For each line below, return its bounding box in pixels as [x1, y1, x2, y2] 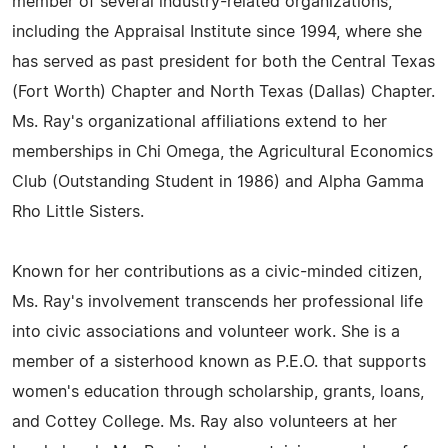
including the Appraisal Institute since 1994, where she [12, 24, 422, 40]
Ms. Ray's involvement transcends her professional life [12, 294, 423, 310]
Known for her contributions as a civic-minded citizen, [12, 264, 422, 280]
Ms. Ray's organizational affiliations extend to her [12, 114, 387, 130]
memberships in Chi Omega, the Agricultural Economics [12, 144, 433, 160]
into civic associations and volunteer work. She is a [12, 324, 400, 340]
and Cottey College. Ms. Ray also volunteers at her [12, 414, 397, 430]
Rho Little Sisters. [12, 204, 144, 220]
